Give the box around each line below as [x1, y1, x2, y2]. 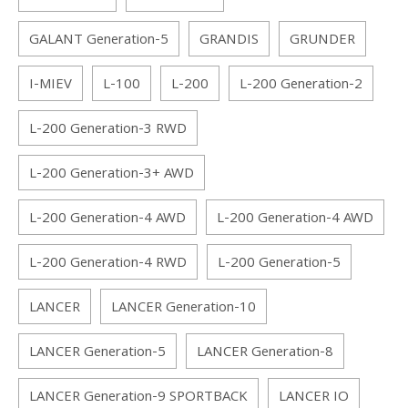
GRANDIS [199, 28, 259, 53]
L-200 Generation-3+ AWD [29, 162, 194, 187]
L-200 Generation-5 [218, 251, 341, 276]
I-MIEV [29, 73, 72, 97]
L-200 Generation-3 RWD [29, 117, 187, 142]
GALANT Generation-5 [29, 28, 168, 53]
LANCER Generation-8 [197, 341, 333, 365]
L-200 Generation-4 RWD [29, 251, 187, 276]
